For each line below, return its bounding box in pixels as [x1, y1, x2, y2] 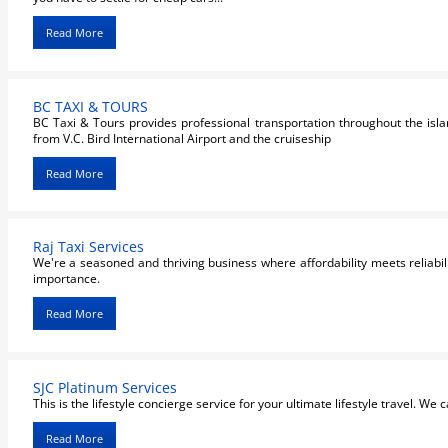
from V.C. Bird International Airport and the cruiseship [32, 129, 331, 147]
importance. [32, 270, 100, 288]
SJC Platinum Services [32, 378, 177, 398]
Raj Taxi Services [32, 237, 144, 257]
